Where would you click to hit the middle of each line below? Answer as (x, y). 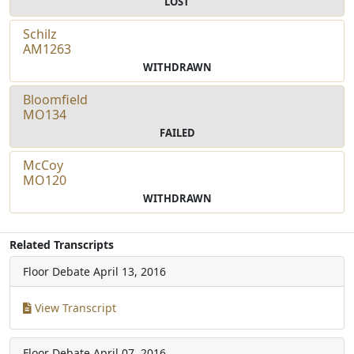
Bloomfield (55, 99)
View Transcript (74, 307)
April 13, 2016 (130, 271)
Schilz (40, 34)
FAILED (177, 132)
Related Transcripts (62, 244)
